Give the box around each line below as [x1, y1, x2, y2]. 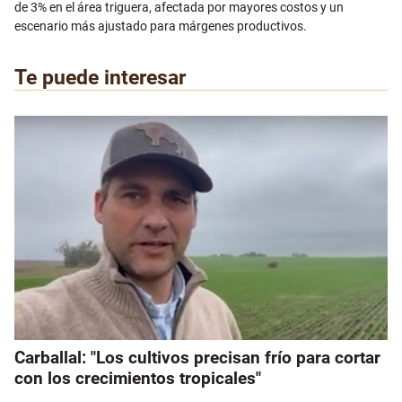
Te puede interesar [14, 64, 186, 90]
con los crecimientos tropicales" [14, 367, 261, 389]
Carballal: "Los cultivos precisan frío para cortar [14, 346, 380, 368]
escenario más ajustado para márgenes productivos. [14, 18, 307, 33]
